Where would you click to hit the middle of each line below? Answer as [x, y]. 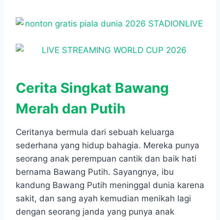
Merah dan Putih [70, 109]
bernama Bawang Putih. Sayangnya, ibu [95, 172]
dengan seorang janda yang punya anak [95, 212]
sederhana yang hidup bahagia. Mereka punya [108, 146]
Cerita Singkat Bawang [92, 88]
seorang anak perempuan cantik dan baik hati [106, 159]
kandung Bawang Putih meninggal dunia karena [110, 185]
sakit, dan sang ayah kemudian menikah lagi [103, 199]
